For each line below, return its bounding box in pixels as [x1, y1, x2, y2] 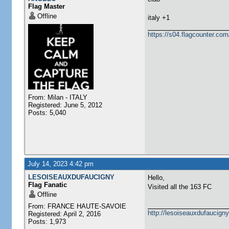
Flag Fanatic [28, 181, 67, 189]
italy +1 [147, 14, 170, 21]
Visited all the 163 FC [147, 183, 212, 191]
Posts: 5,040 [28, 109, 66, 117]
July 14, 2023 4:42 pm [27, 160, 94, 168]
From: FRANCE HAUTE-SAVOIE [28, 202, 126, 210]
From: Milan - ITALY [28, 94, 87, 101]
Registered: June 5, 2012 [28, 101, 102, 109]
